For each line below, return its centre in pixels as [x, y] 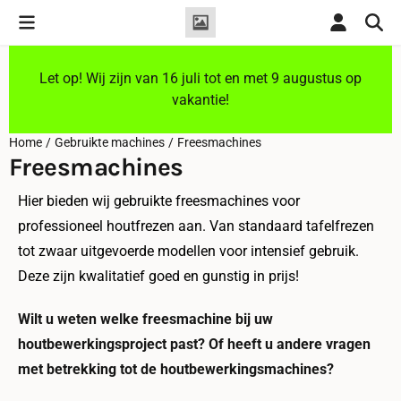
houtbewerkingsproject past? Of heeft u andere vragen [194, 344]
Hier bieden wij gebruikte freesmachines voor [159, 201]
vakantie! [200, 100]
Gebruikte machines [110, 142]
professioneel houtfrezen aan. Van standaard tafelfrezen [196, 226]
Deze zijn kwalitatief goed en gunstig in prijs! [158, 276]
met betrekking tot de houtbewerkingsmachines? [178, 369]
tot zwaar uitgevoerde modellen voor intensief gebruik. [188, 251]
